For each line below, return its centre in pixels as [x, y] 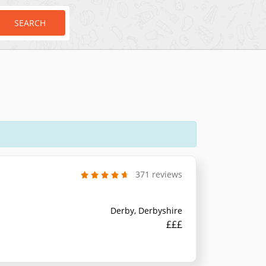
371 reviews [159, 174]
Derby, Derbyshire [146, 210]
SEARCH [30, 23]
